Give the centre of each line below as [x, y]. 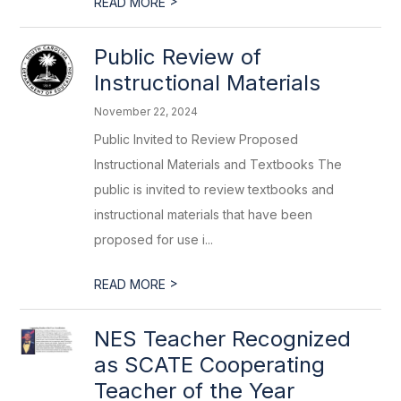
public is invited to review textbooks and [214, 189]
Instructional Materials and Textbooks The [218, 164]
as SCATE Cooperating [210, 365]
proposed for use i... [154, 239]
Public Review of [178, 57]
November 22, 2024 [146, 111]
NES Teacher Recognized [223, 339]
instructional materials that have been [204, 214]
